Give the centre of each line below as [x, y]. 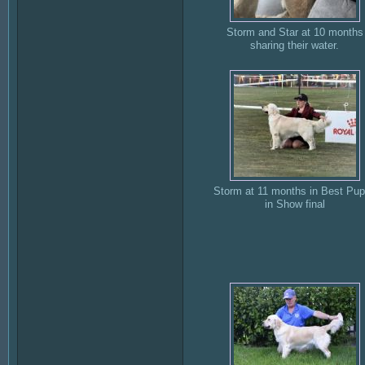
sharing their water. [295, 46]
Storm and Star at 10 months [295, 33]
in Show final [295, 204]
